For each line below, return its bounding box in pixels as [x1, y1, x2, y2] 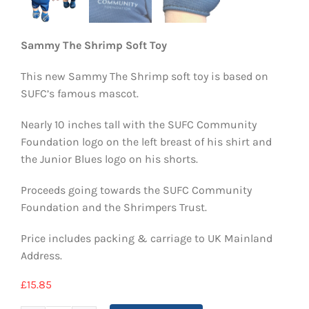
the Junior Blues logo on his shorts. [20, 152, 198, 166]
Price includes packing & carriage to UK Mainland [20, 231, 272, 245]
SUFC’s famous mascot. [20, 86, 139, 100]
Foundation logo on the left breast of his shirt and [20, 134, 272, 148]
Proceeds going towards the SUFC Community [20, 183, 252, 197]
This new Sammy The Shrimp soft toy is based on [20, 69, 268, 83]
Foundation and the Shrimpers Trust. [20, 200, 207, 214]
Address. [20, 248, 62, 262]
